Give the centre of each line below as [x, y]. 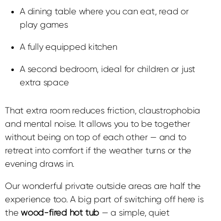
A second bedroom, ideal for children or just [108, 69]
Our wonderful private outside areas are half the [103, 186]
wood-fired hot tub [60, 213]
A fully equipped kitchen [69, 47]
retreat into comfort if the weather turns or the [98, 151]
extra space [44, 83]
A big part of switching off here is [137, 200]
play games [44, 25]
